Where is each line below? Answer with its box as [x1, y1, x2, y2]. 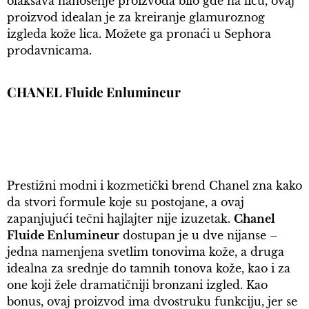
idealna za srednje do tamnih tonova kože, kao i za [7, 261, 290, 276]
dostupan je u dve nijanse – [119, 228, 278, 243]
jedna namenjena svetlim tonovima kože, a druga [7, 245, 284, 259]
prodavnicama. [7, 43, 92, 58]
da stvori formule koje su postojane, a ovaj [7, 195, 244, 210]
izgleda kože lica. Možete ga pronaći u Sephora [7, 27, 271, 41]
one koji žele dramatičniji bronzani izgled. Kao [7, 278, 268, 292]
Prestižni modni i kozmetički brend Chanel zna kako [7, 179, 302, 193]
